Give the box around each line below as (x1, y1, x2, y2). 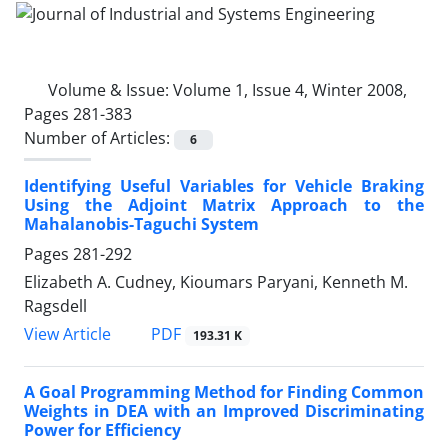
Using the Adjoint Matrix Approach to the (24, 193, 424, 216)
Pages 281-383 (24, 102, 132, 125)
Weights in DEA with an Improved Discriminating (24, 400, 424, 423)
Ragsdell (24, 294, 87, 317)
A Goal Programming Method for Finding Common (24, 381, 424, 404)
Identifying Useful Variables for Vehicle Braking (24, 174, 424, 197)
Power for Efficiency (24, 419, 181, 442)
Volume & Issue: (48, 78, 173, 101)
